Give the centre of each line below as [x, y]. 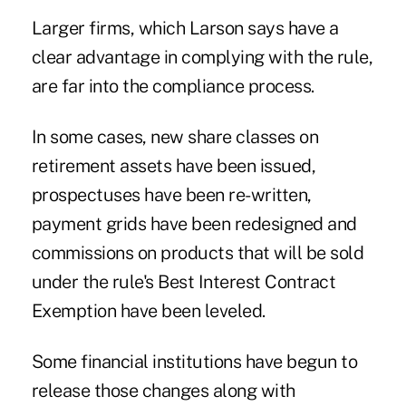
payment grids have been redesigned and [194, 223]
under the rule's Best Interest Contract [184, 281]
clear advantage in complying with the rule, [202, 57]
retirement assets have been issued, [174, 165]
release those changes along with [163, 390]
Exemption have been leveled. [148, 310]
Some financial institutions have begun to [194, 361]
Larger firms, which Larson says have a [185, 28]
